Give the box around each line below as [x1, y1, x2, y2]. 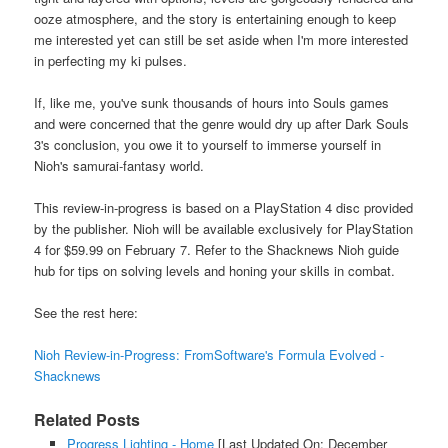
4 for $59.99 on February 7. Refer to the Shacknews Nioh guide [34, 239, 400, 259]
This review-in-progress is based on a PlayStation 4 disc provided [34, 197, 414, 217]
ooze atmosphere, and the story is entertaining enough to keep [34, 8, 397, 28]
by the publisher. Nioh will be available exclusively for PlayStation [34, 218, 414, 238]
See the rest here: [34, 303, 139, 323]
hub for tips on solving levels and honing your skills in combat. [34, 260, 396, 280]
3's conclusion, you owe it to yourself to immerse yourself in [34, 134, 382, 154]
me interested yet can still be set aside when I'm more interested [34, 29, 409, 49]
